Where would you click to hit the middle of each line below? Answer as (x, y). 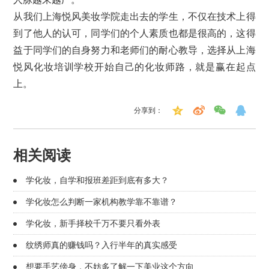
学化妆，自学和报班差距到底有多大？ (97, 180)
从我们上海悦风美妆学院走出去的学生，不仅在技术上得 (134, 16)
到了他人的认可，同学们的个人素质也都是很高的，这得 (134, 33)
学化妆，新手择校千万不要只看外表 (93, 223)
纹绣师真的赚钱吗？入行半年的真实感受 (101, 245)
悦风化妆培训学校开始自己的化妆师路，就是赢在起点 (134, 67)
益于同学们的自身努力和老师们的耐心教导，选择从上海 (134, 50)
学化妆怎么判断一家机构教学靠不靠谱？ (101, 201)
